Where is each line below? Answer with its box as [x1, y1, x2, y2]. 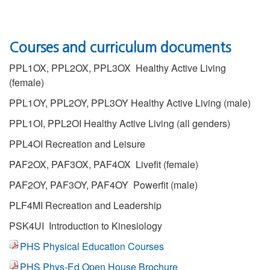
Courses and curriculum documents [9, 40, 231, 54]
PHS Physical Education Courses [20, 239, 164, 253]
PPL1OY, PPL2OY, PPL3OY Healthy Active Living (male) [9, 95, 251, 110]
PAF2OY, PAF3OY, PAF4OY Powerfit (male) [9, 177, 198, 192]
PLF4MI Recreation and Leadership [9, 198, 162, 212]
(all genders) [177, 116, 230, 130]
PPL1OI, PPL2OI [9, 116, 84, 130]
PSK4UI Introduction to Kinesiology [9, 218, 162, 233]
